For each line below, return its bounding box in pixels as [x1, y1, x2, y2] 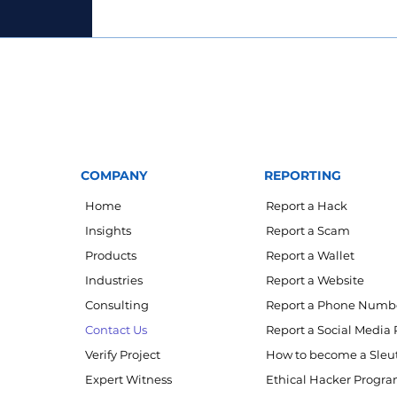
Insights [84, 223, 131, 237]
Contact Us [84, 323, 147, 337]
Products [84, 248, 136, 262]
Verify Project [84, 347, 160, 362]
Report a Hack [265, 198, 347, 213]
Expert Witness [84, 372, 172, 386]
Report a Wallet [265, 248, 354, 262]
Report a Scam [265, 223, 350, 237]
